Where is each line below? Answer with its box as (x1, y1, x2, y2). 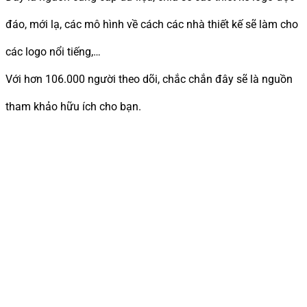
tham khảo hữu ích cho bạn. (5, 99, 141, 113)
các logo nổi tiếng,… (5, 45, 101, 58)
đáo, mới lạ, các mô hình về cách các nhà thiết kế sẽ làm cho (5, 17, 298, 31)
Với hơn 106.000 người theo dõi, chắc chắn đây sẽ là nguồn (5, 72, 293, 86)
